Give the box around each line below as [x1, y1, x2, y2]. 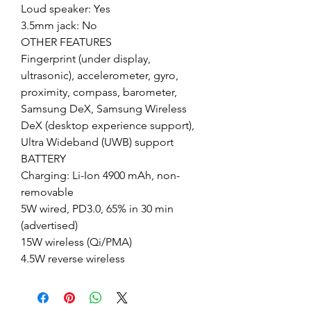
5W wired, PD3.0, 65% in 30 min [21, 202, 174, 216]
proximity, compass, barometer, [21, 85, 177, 99]
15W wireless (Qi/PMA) [21, 235, 132, 249]
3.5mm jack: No [21, 19, 97, 33]
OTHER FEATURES [21, 35, 112, 49]
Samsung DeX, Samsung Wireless [21, 102, 187, 116]
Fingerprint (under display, [21, 52, 151, 66]
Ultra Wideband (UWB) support [21, 135, 174, 149]
